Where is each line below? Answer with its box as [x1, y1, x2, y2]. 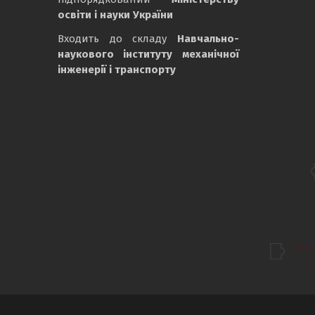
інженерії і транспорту [58, 63, 176, 77]
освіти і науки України [58, 8, 173, 22]
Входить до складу [58, 32, 177, 46]
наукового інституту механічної [58, 48, 239, 61]
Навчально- [176, 32, 239, 46]
